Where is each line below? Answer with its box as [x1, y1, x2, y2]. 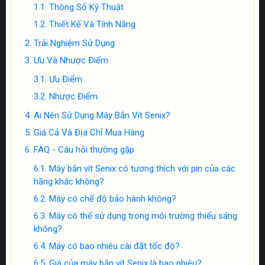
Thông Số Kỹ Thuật [49, 2, 124, 12]
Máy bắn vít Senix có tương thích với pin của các [49, 163, 235, 174]
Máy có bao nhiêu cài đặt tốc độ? [49, 241, 180, 251]
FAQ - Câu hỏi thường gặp [34, 144, 134, 155]
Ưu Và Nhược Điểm [34, 55, 108, 66]
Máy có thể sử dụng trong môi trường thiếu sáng [49, 211, 237, 221]
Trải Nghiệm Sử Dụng [34, 38, 115, 49]
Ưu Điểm [49, 74, 82, 85]
